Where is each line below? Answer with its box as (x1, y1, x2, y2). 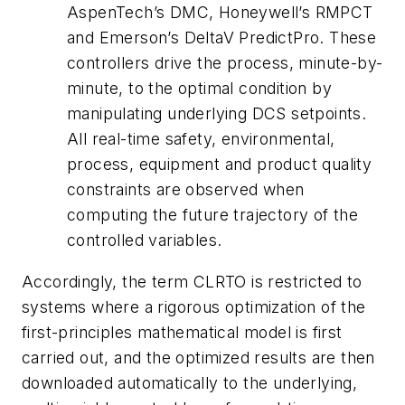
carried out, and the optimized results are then (22, 347, 375, 367)
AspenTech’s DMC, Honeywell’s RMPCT (67, 3, 373, 23)
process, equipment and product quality (67, 155, 372, 174)
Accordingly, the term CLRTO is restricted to (22, 271, 363, 291)
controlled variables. (67, 231, 222, 250)
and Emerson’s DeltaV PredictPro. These (67, 28, 377, 48)
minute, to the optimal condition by (67, 79, 332, 99)
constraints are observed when (67, 180, 305, 200)
